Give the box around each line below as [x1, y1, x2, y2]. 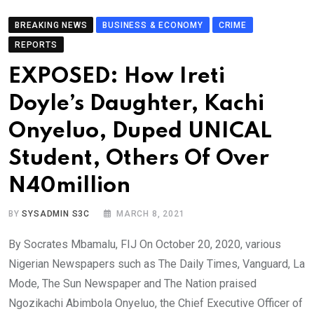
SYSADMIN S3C [22, 209, 90, 219]
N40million [8, 175, 130, 197]
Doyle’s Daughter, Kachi [8, 93, 264, 115]
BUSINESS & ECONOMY [102, 20, 203, 30]
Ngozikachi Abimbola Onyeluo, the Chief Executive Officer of [8, 296, 303, 310]
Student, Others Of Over [8, 148, 269, 170]
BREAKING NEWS [15, 20, 88, 30]
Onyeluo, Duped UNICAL [8, 121, 272, 142]
